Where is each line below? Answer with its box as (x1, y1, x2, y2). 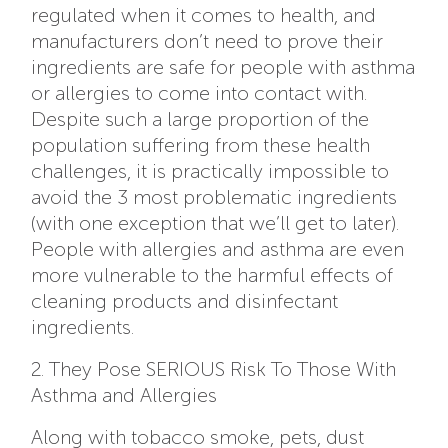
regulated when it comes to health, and (31, 2, 377, 27)
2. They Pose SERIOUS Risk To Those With (31, 356, 397, 381)
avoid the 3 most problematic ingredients (31, 184, 398, 209)
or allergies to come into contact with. (31, 80, 368, 105)
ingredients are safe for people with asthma (31, 54, 416, 79)
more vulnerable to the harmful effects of (31, 262, 394, 287)
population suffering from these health (31, 132, 371, 157)
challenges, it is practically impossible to (31, 158, 390, 183)
